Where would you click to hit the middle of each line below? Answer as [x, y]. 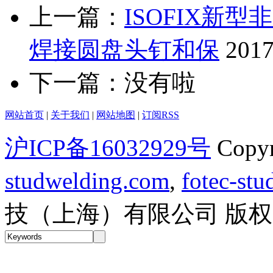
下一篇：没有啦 [112, 83]
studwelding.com [87, 181]
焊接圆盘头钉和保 [124, 50]
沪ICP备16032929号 [108, 148]
